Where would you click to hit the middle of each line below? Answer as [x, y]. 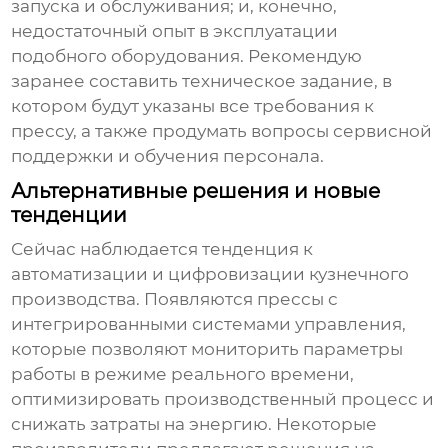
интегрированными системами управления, [209, 324]
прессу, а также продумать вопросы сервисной [222, 131]
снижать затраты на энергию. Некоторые [194, 424]
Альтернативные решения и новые [196, 191]
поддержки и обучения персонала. [168, 156]
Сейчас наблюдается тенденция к [162, 249]
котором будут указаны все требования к [193, 106]
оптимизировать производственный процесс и [223, 399]
